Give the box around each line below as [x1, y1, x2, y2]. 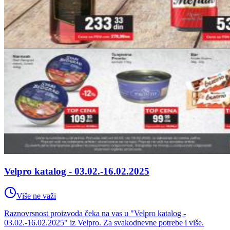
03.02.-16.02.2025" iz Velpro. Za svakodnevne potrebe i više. [4, 218, 204, 227]
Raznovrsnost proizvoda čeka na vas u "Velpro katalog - [4, 209, 186, 218]
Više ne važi [16, 191, 56, 201]
